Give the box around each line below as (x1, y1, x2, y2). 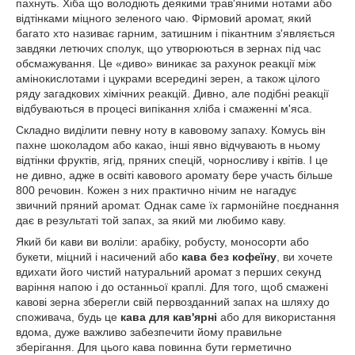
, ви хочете (277, 250, 333, 263)
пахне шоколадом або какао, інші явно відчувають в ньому (16, 139, 320, 151)
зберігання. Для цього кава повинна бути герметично (16, 341, 292, 353)
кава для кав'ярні (120, 311, 217, 323)
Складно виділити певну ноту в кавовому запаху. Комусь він (16, 124, 326, 136)
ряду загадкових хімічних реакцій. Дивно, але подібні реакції (16, 87, 329, 100)
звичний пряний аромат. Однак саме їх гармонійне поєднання (16, 199, 339, 212)
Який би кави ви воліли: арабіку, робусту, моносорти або (16, 235, 309, 248)
